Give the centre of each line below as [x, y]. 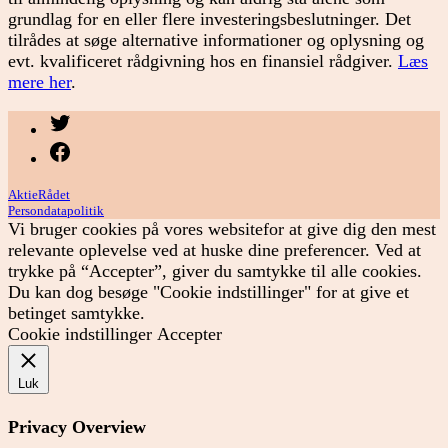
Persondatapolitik [56, 210]
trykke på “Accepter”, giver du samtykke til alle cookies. [215, 270]
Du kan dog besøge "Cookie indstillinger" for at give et [208, 291]
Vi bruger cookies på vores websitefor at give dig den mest [222, 228]
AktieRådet [39, 194]
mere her [39, 82]
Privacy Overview [77, 426]
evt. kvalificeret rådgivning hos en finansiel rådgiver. [203, 61]
